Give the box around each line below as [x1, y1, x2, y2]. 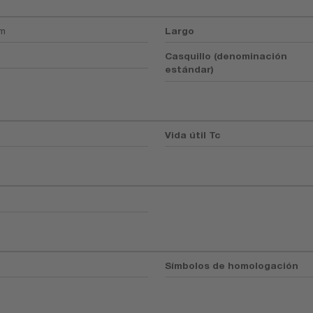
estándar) [165, 64, 214, 75]
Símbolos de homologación [165, 259, 299, 271]
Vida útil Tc [165, 129, 221, 140]
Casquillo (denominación [165, 50, 288, 62]
